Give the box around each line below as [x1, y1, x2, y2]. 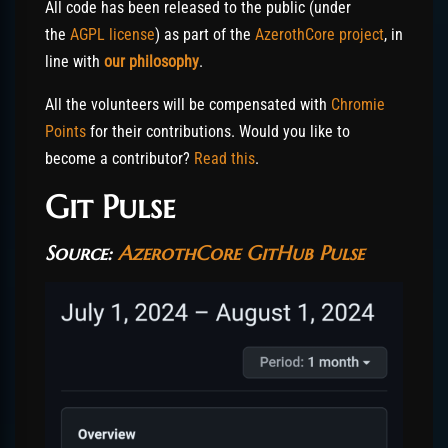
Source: [45, 240, 118, 266]
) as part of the [155, 24, 255, 44]
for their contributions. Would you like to [86, 121, 350, 141]
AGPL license [70, 24, 155, 44]
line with [45, 51, 104, 71]
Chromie [331, 94, 385, 114]
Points [45, 121, 86, 141]
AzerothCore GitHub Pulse [118, 240, 364, 266]
